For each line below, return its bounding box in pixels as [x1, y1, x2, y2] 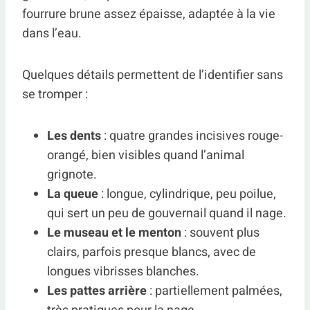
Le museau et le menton [47, 224, 181, 242]
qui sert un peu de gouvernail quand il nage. [47, 204, 286, 223]
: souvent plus [181, 224, 259, 242]
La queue [47, 185, 98, 203]
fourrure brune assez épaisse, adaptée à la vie [22, 5, 275, 24]
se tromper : [22, 85, 88, 104]
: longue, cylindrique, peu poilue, [98, 185, 276, 203]
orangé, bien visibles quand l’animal [47, 146, 244, 165]
